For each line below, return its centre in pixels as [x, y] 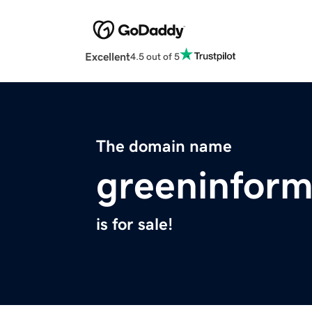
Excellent [108, 57]
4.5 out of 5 [155, 56]
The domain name [164, 147]
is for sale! [134, 225]
